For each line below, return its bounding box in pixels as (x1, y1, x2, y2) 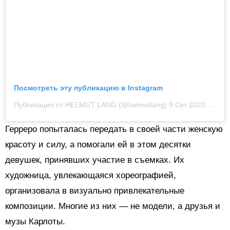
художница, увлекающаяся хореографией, (5, 170, 176, 181)
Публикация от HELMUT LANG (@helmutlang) (14, 101, 169, 109)
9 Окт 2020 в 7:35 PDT (169, 101, 207, 109)
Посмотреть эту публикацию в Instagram (14, 84, 163, 92)
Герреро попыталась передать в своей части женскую (5, 124, 223, 135)
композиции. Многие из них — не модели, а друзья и (5, 201, 220, 212)
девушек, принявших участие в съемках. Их (5, 155, 184, 165)
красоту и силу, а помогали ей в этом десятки (5, 140, 191, 150)
